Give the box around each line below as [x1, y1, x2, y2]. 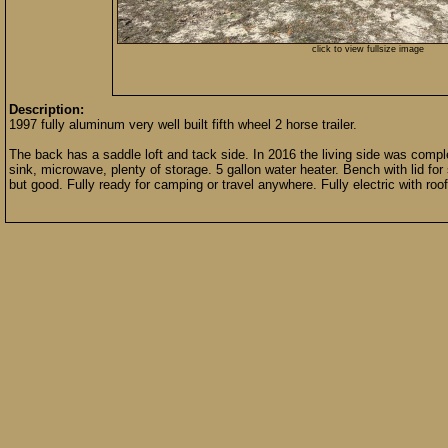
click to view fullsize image [312, 44, 424, 54]
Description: [9, 102, 84, 117]
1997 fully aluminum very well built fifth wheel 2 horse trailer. [9, 117, 357, 132]
